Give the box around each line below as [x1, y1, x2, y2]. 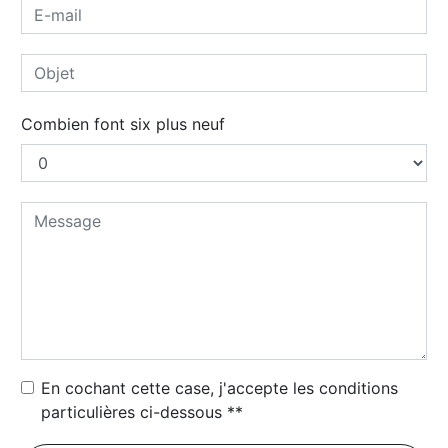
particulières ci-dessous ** [41, 401, 243, 422]
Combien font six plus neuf [21, 113, 225, 134]
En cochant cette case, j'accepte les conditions [41, 377, 398, 398]
